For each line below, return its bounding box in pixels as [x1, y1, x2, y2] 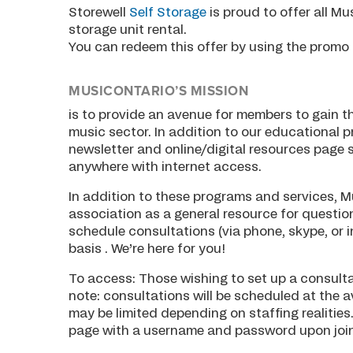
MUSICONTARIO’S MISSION [69, 82, 252, 99]
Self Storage [129, 6, 207, 19]
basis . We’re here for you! [69, 243, 226, 256]
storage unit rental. [69, 23, 188, 36]
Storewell [69, 6, 130, 19]
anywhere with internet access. [69, 161, 262, 174]
